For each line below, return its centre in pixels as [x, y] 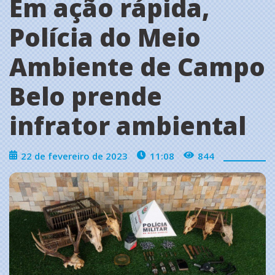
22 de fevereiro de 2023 [74, 156]
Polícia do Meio [105, 37]
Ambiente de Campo [137, 66]
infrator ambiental [128, 125]
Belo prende [86, 96]
